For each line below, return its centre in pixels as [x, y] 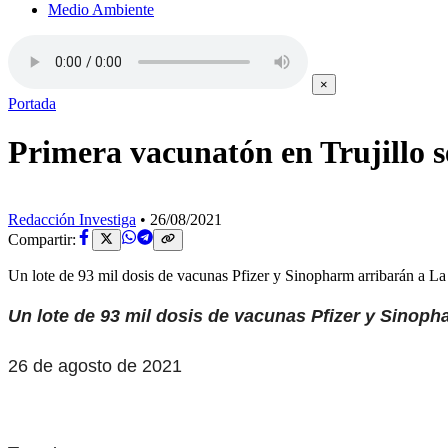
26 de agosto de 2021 [95, 366]
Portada [32, 103]
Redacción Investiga [72, 219]
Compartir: [42, 240]
